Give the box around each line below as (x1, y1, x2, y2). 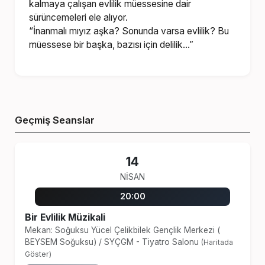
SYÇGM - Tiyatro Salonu (104, 237, 201, 247)
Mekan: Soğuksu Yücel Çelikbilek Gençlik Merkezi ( (24, 225, 220, 235)
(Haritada (201, 238, 233, 247)
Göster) (24, 250, 51, 259)
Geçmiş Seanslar (15, 114, 95, 126)
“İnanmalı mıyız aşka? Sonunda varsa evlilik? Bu (29, 25, 230, 37)
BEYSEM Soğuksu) (24, 237, 99, 247)
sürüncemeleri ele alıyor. (29, 11, 128, 23)
